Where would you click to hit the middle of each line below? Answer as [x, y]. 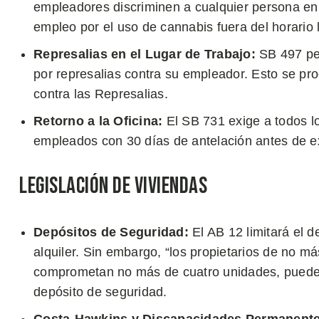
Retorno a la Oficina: [98, 121]
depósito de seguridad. [100, 292]
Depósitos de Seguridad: [113, 232]
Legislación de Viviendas [113, 186]
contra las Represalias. [101, 94]
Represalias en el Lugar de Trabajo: [146, 54]
